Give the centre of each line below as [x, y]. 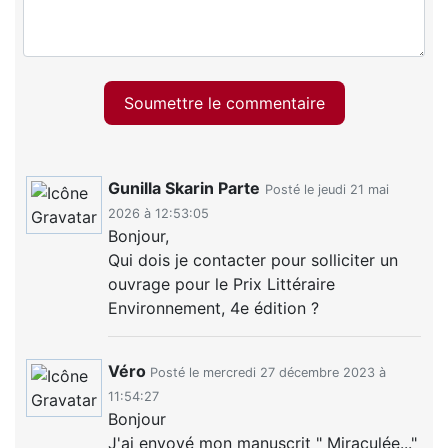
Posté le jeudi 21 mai [327, 189]
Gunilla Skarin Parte [184, 187]
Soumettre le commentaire [224, 102]
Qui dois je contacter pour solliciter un [253, 259]
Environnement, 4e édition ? [214, 307]
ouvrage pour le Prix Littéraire [222, 283]
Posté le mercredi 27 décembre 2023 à [268, 372]
